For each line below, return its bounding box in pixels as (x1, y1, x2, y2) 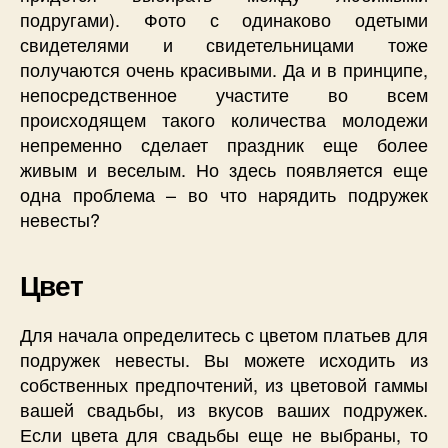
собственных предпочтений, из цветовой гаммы (20, 370, 428, 397)
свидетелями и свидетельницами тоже (20, 30, 428, 57)
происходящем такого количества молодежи (20, 105, 428, 132)
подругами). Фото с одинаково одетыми (20, 5, 428, 32)
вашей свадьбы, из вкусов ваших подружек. (20, 395, 428, 422)
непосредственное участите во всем (20, 80, 428, 107)
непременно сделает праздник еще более (20, 130, 428, 157)
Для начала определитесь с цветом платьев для (20, 320, 428, 347)
